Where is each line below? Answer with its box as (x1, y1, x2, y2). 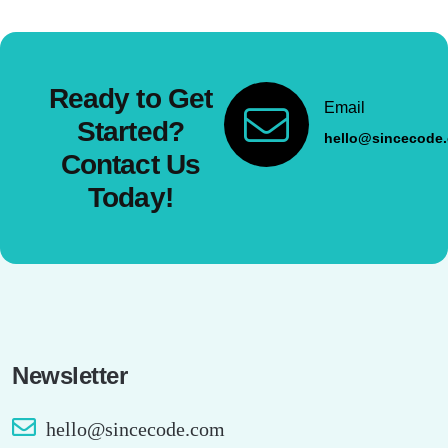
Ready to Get (48, 83, 213, 114)
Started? (76, 116, 185, 147)
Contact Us (60, 149, 201, 180)
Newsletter (12, 362, 128, 389)
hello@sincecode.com (46, 418, 225, 440)
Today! (88, 182, 173, 213)
